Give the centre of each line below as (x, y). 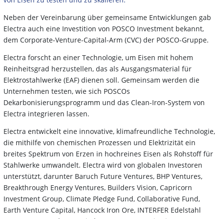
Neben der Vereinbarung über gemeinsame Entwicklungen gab (107, 17)
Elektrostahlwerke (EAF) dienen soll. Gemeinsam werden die (101, 80)
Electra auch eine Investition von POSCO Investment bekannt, (104, 28)
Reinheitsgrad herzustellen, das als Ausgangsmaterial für (98, 68)
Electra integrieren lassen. (46, 113)
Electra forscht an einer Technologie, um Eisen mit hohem (98, 57)
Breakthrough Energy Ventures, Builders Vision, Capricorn (98, 187)
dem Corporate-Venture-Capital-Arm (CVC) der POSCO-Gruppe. (106, 40)
